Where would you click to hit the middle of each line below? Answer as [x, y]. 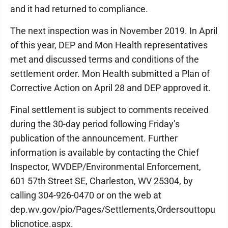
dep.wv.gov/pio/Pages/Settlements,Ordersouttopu [113, 209]
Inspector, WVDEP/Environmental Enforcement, [106, 167]
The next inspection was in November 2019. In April [114, 31]
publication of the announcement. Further [94, 138]
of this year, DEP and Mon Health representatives [109, 45]
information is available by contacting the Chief [105, 152]
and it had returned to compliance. [79, 9]
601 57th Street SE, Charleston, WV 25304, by [102, 181]
